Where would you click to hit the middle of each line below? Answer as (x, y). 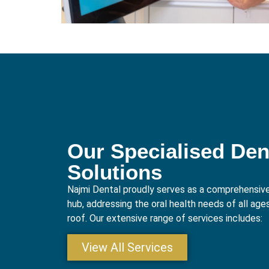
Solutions (115, 172)
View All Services (127, 248)
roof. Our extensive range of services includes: (165, 218)
